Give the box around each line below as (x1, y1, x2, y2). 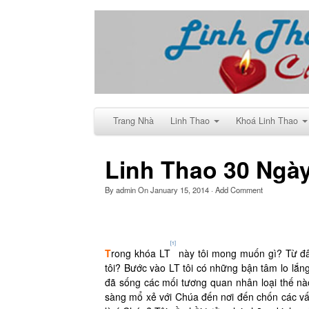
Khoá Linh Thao (236, 114, 298, 127)
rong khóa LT (111, 246, 170, 260)
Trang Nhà (113, 114, 154, 127)
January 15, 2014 (150, 183, 209, 195)
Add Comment (215, 183, 263, 195)
